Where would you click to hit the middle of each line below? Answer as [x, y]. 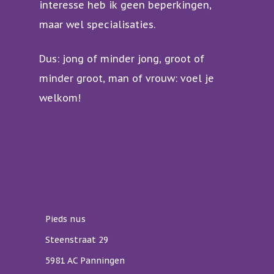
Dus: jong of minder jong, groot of [122, 59]
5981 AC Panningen [85, 261]
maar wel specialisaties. [97, 25]
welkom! [60, 98]
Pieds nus [65, 219]
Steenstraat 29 [77, 240]
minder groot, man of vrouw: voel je [127, 79]
